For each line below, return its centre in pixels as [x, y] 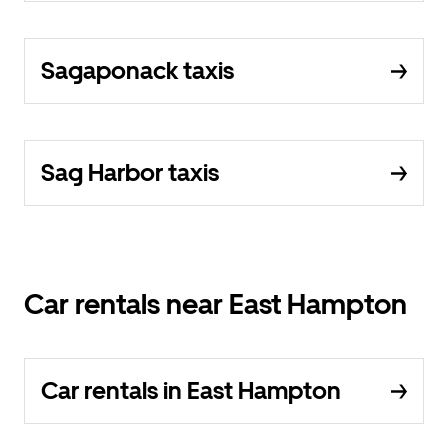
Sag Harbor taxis [130, 172]
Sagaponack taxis [137, 70]
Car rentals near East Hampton [215, 304]
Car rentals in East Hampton [191, 390]
